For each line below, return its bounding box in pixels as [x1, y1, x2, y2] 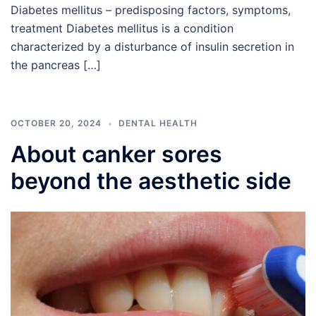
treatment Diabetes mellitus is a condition [11, 20, 233, 35]
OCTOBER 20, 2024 [11, 117, 102, 128]
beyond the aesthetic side [11, 166, 291, 195]
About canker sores [11, 140, 222, 168]
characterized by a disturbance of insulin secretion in [11, 39, 294, 54]
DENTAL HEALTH [119, 117, 197, 128]
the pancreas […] [11, 57, 101, 72]
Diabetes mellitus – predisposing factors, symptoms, [11, 2, 291, 17]
